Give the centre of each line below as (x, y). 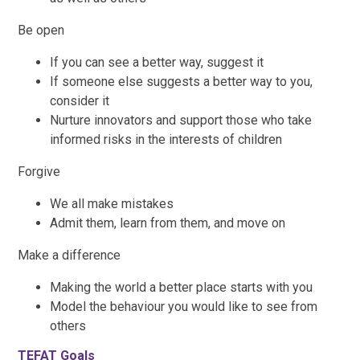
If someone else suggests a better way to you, (182, 81)
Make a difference (71, 255)
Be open (41, 30)
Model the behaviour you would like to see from (184, 306)
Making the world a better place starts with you (182, 287)
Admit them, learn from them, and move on (168, 223)
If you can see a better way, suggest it (160, 62)
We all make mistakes (112, 203)
